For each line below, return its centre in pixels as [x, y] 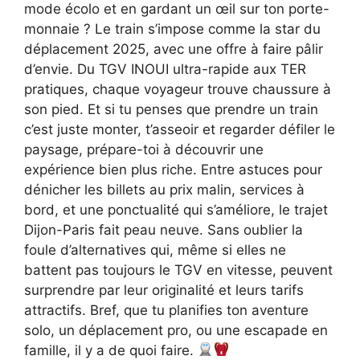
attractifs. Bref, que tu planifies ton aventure [166, 310]
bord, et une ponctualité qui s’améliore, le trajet [176, 209]
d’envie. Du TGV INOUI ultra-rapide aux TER [165, 69]
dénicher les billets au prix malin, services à [164, 189]
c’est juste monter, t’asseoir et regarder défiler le [180, 129]
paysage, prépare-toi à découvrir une [144, 149]
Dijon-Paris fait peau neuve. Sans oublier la [164, 229]
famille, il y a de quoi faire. [111, 350]
